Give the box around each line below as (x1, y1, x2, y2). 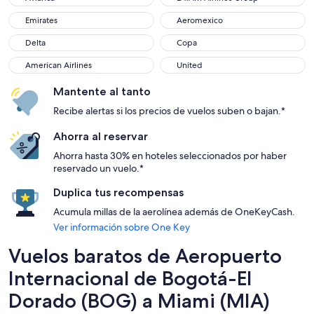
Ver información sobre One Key (53, 221, 190, 233)
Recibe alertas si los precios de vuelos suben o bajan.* (53, 104, 285, 117)
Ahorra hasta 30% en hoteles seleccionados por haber (53, 149, 287, 162)
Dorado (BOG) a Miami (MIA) (8, 289, 270, 313)
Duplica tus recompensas (53, 186, 184, 199)
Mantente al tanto (53, 85, 151, 98)
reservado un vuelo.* (53, 162, 144, 175)
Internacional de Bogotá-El (8, 266, 252, 290)
